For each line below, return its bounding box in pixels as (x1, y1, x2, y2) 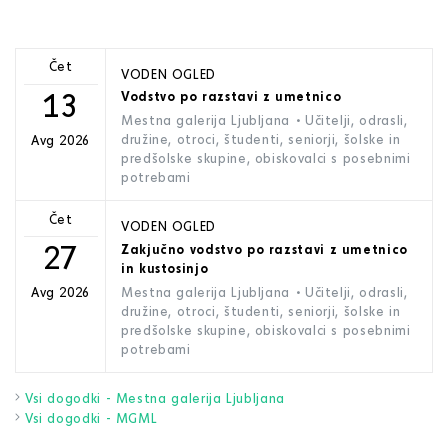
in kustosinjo (121, 259, 209, 276)
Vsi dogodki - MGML (24, 409, 158, 426)
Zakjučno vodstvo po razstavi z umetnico (121, 240, 408, 257)
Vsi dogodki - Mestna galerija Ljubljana (24, 389, 285, 406)
